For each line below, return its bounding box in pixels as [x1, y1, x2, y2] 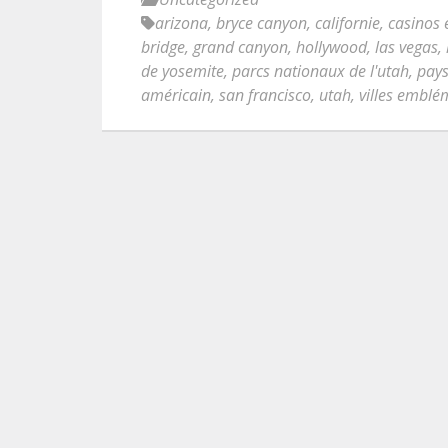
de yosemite [141, 60, 224, 82]
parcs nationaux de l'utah [232, 60, 409, 82]
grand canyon [193, 36, 288, 58]
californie [315, 12, 380, 34]
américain [141, 84, 211, 106]
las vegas [375, 36, 438, 58]
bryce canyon [216, 12, 307, 34]
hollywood [296, 36, 367, 58]
